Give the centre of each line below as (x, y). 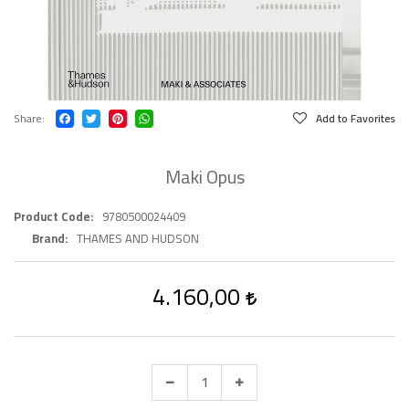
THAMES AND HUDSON (138, 238)
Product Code (52, 216)
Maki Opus (204, 177)
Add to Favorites (356, 118)
